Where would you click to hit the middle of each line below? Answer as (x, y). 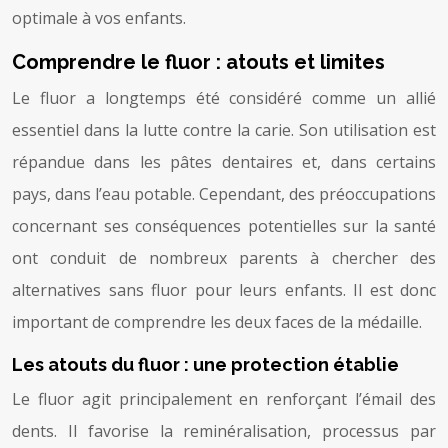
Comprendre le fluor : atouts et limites (198, 61)
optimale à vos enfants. (99, 17)
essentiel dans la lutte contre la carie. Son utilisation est (224, 129)
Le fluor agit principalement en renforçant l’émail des (224, 398)
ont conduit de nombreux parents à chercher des (224, 257)
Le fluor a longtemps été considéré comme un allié (224, 97)
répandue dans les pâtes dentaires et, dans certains (224, 161)
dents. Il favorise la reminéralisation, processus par (224, 430)
